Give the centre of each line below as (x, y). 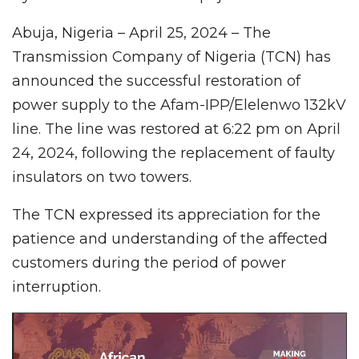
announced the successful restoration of (156, 81)
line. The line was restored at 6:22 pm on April (176, 129)
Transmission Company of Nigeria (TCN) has (171, 56)
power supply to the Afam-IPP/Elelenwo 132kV (179, 105)
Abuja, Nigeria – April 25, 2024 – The (141, 32)
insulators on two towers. (102, 177)
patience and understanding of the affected (170, 238)
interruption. (56, 286)
